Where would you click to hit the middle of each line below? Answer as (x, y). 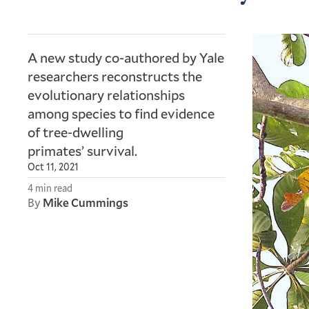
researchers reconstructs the (115, 76)
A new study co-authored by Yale (126, 57)
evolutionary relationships (106, 94)
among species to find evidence (121, 113)
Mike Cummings (86, 202)
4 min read (50, 188)
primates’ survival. (82, 150)
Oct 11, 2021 (53, 167)
